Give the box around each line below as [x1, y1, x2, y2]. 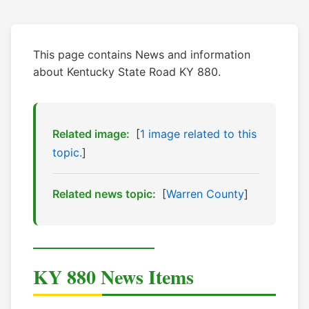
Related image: [52, 127, 130, 141]
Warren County [166, 187, 244, 201]
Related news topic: [52, 187, 156, 201]
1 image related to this [140, 127, 257, 141]
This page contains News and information [33, 48, 250, 62]
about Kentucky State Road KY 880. [33, 65, 221, 79]
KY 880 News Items [33, 263, 194, 292]
